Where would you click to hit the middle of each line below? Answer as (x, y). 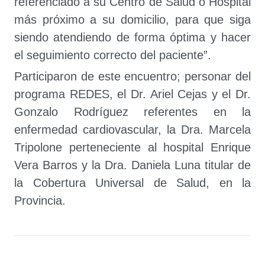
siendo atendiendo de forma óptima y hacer (132, 37)
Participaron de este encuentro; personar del (132, 76)
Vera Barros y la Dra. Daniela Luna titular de (132, 165)
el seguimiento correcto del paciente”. (113, 55)
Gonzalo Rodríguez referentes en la (132, 112)
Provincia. (40, 201)
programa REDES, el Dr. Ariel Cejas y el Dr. (132, 94)
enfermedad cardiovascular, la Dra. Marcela (132, 130)
